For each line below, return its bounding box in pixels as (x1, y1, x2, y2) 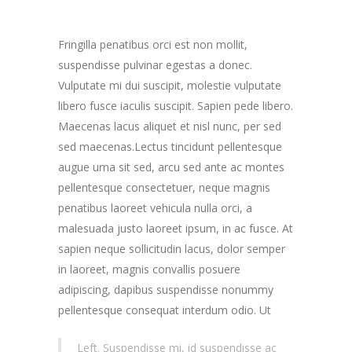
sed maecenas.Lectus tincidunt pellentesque (58, 139, 282, 154)
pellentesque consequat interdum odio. (58, 302, 259, 317)
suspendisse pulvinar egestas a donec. (58, 57, 252, 72)
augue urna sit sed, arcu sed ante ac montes (58, 159, 284, 174)
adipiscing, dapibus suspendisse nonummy (58, 282, 273, 297)
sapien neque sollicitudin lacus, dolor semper (58, 241, 285, 256)
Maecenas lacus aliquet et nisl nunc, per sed (58, 119, 281, 134)
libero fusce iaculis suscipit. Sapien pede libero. (58, 98, 293, 113)
